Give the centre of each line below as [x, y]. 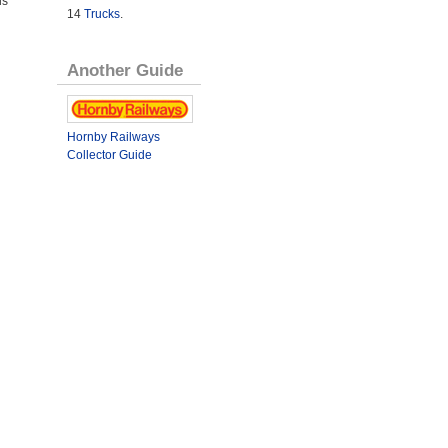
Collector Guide [109, 154]
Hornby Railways [113, 136]
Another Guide [124, 69]
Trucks [101, 13]
